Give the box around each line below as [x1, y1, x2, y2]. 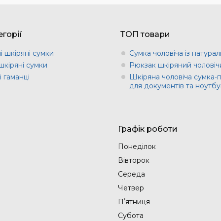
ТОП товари [120, 29, 170, 39]
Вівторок [118, 155, 149, 165]
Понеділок [118, 142, 156, 151]
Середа [118, 169, 145, 179]
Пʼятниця [118, 197, 150, 206]
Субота [118, 211, 144, 220]
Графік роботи [118, 124, 178, 134]
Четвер [118, 183, 144, 192]
